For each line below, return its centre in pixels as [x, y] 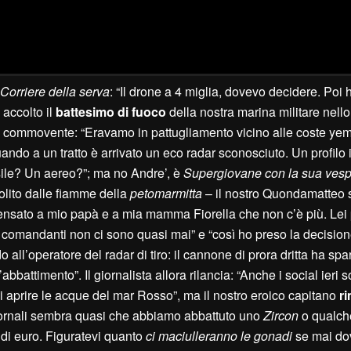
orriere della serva [60, 92]
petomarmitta [166, 194]
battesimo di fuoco [111, 112]
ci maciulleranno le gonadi [219, 336]
